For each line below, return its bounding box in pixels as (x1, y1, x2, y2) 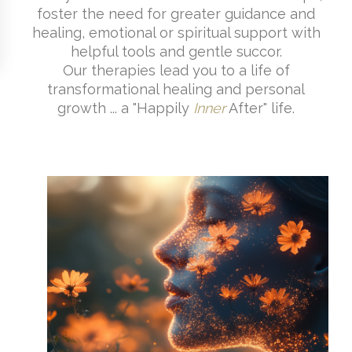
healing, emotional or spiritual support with (31, 24, 321, 41)
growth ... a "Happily (57, 100, 193, 116)
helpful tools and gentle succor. (70, 43, 282, 60)
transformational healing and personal (47, 81, 305, 97)
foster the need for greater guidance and (37, 5, 315, 22)
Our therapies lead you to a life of (62, 62, 290, 79)
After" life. (225, 100, 295, 116)
